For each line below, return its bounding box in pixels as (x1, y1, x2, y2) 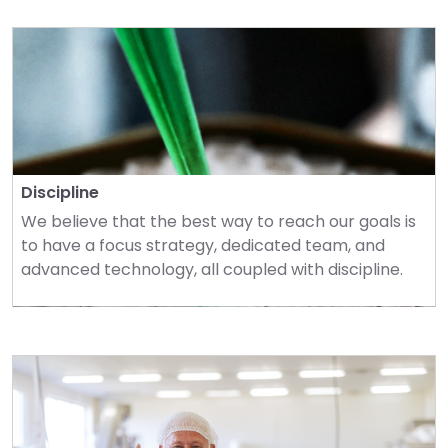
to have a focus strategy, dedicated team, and (21, 234, 385, 257)
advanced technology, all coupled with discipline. (21, 258, 403, 281)
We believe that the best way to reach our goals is (21, 210, 416, 233)
